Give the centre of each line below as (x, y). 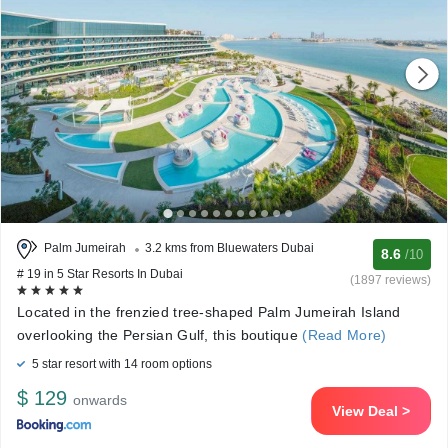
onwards (100, 400)
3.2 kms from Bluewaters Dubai (229, 248)
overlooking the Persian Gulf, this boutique (157, 335)
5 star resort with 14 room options (120, 364)
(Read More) (342, 335)
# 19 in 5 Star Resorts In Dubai (100, 274)
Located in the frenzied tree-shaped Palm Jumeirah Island (209, 312)
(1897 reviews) (390, 280)
